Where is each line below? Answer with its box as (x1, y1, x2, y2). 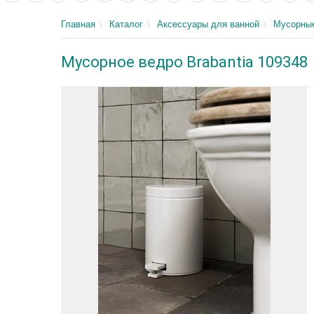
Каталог (109, 19, 143, 29)
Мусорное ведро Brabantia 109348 (61, 53, 308, 71)
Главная (61, 19, 95, 29)
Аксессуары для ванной (157, 19, 259, 29)
